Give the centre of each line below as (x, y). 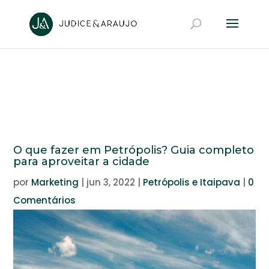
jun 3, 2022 (111, 182)
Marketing (55, 182)
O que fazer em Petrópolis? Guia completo (134, 150)
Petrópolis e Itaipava (192, 182)
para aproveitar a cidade (82, 162)
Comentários (45, 200)
